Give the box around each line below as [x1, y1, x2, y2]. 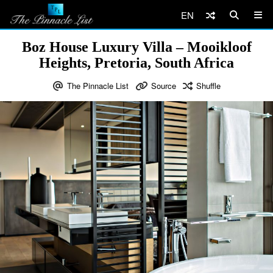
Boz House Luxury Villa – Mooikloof [21, 39, 252, 55]
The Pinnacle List [66, 80, 129, 91]
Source [151, 80, 176, 91]
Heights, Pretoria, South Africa [39, 55, 234, 71]
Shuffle [196, 80, 221, 91]
